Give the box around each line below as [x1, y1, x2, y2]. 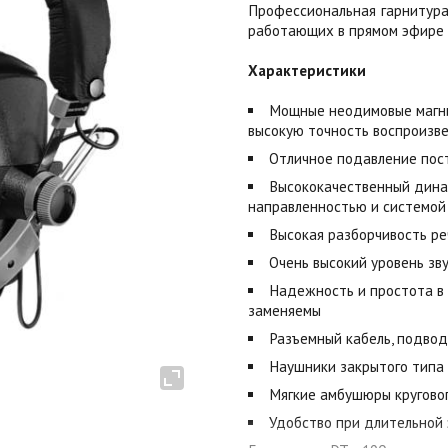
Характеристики [248, 61, 366, 80]
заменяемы [248, 301, 321, 320]
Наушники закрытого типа [269, 357, 445, 376]
